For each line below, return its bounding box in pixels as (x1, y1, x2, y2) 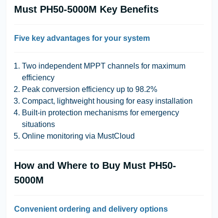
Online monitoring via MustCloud (22, 131, 135, 140)
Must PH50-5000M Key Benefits (14, 3, 159, 15)
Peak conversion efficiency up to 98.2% (22, 85, 157, 93)
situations (22, 120, 55, 128)
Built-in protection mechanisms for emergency (22, 108, 179, 117)
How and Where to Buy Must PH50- (14, 160, 176, 171)
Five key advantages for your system (14, 34, 150, 42)
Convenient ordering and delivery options (14, 204, 168, 213)
